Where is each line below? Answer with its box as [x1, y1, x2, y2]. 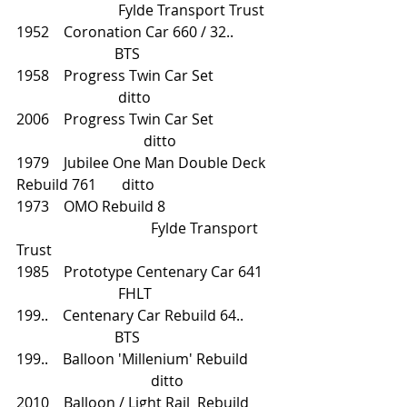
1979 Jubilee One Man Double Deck [16, 153, 269, 173]
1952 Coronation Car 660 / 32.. [16, 22, 273, 42]
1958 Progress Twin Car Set [16, 65, 272, 85]
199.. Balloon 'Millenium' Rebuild [16, 349, 252, 369]
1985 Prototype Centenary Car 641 [16, 262, 273, 282]
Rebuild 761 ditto [16, 174, 154, 194]
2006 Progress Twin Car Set [16, 109, 217, 129]
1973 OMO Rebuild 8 [16, 196, 165, 216]
